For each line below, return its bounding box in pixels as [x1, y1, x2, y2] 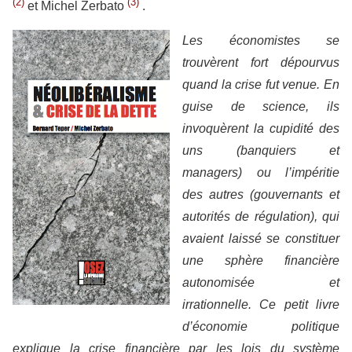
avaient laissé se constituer [182, 232, 339, 245]
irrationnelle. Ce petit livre [182, 298, 339, 311]
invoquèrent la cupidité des [182, 122, 339, 135]
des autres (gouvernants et [182, 188, 339, 201]
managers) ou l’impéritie [182, 166, 339, 179]
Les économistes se [182, 34, 339, 47]
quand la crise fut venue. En [182, 78, 339, 91]
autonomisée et [182, 276, 339, 289]
